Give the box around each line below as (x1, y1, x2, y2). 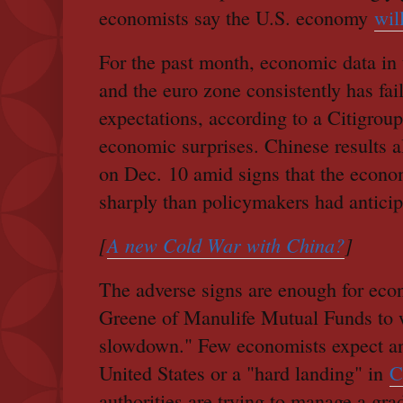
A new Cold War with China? (107, 231, 345, 259)
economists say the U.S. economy (99, 4, 374, 31)
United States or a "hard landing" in (99, 360, 390, 387)
